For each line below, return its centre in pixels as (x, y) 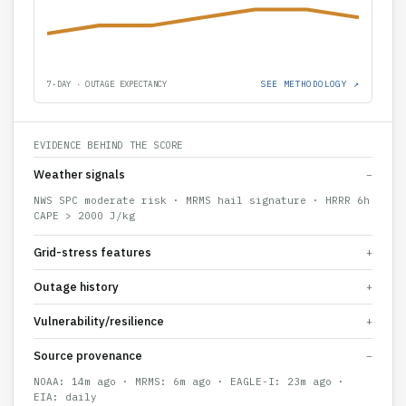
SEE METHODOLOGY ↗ (309, 72)
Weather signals (79, 162)
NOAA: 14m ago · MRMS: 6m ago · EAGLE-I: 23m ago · (189, 369)
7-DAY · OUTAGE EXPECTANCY (107, 72)
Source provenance (88, 343)
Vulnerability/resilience (99, 309)
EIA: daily (65, 385)
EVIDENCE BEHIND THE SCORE (108, 133)
